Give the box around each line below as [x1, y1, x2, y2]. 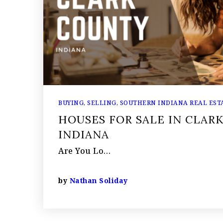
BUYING [58, 98, 84, 107]
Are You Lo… [58, 145, 111, 156]
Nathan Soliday [69, 175, 128, 185]
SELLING [87, 98, 116, 107]
